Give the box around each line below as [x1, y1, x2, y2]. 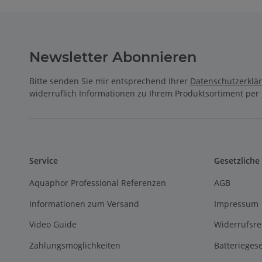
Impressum [213, 198, 258, 209]
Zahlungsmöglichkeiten [29, 239, 121, 251]
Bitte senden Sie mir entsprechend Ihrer [29, 75, 191, 87]
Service [29, 155, 58, 167]
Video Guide [29, 219, 77, 230]
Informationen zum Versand [29, 198, 140, 209]
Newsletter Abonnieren [29, 49, 197, 66]
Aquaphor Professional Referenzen [29, 177, 167, 189]
